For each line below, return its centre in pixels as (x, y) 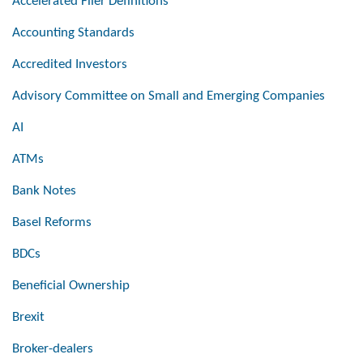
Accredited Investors (70, 65)
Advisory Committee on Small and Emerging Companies (169, 96)
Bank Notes (44, 191)
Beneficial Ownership (71, 286)
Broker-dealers (53, 349)
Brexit (28, 318)
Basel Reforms (52, 223)
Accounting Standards (73, 33)
